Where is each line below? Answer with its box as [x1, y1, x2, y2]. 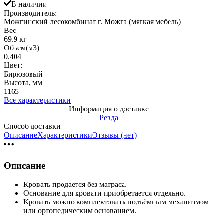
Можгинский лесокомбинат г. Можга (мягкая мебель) [4, 17, 181, 26]
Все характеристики [4, 96, 71, 105]
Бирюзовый [4, 70, 43, 78]
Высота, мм [4, 78, 42, 87]
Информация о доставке [68, 105, 149, 113]
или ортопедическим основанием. [23, 206, 136, 215]
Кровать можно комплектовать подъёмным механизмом [23, 197, 209, 206]
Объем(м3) [4, 44, 39, 52]
